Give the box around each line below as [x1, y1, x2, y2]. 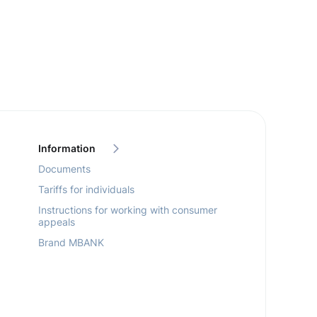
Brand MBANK [38, 236, 104, 248]
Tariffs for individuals [38, 183, 134, 195]
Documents [38, 163, 91, 175]
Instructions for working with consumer [38, 204, 217, 216]
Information [38, 142, 96, 154]
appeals [38, 216, 75, 228]
